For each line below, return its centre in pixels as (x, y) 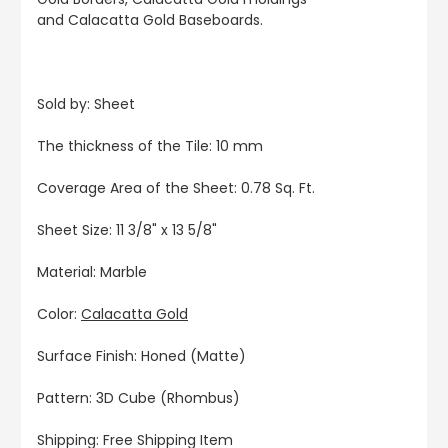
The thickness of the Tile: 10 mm (150, 146)
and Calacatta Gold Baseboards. (150, 20)
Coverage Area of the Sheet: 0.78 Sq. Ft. (176, 188)
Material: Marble (92, 272)
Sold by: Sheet (86, 104)
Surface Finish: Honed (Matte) (141, 356)
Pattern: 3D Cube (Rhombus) (138, 398)
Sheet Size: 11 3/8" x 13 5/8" (127, 230)
